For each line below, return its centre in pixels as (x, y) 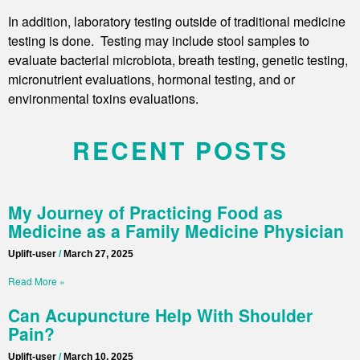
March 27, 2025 (97, 254)
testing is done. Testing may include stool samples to (159, 41)
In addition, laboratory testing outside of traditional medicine (177, 22)
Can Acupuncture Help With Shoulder (160, 315)
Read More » (37, 280)
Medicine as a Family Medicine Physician (176, 230)
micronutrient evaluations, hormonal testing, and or (151, 80)
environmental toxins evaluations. (103, 99)
